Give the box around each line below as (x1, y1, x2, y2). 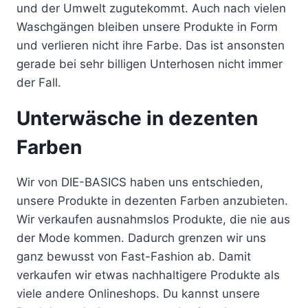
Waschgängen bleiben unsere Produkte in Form (16, 20, 278, 34)
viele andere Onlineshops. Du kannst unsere (16, 287, 260, 301)
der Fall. (16, 76, 61, 90)
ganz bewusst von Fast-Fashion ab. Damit (16, 250, 251, 264)
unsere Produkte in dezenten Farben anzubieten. (16, 194, 288, 208)
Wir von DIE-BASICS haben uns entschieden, (16, 175, 263, 190)
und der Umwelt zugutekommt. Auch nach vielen (16, 1, 286, 16)
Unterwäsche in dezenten (16, 107, 258, 131)
